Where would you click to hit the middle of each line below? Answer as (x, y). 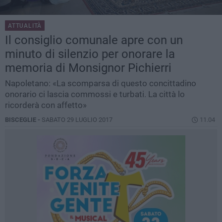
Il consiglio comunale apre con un (94, 40)
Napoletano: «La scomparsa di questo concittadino (101, 83)
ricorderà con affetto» (46, 105)
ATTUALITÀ (25, 26)
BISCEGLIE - (23, 120)
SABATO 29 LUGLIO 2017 (77, 120)
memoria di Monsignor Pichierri (88, 68)
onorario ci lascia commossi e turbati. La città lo (95, 94)
